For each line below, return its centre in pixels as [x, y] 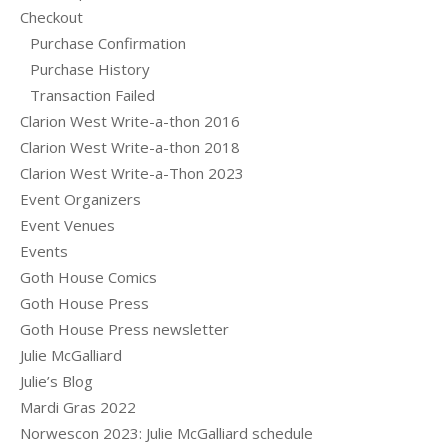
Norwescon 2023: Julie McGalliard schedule [166, 433]
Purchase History [90, 69]
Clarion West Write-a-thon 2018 [130, 147]
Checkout [51, 17]
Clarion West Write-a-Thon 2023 [132, 173]
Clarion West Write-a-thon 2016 [130, 121]
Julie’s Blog [56, 381]
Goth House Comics [88, 277]
